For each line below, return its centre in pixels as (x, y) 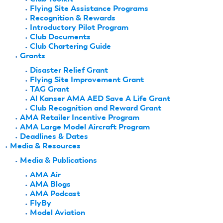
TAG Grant (50, 89)
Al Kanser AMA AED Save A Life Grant (100, 99)
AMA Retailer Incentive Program (80, 117)
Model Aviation (57, 213)
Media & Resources (45, 146)
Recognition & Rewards (73, 18)
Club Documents (60, 37)
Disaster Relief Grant (69, 70)
